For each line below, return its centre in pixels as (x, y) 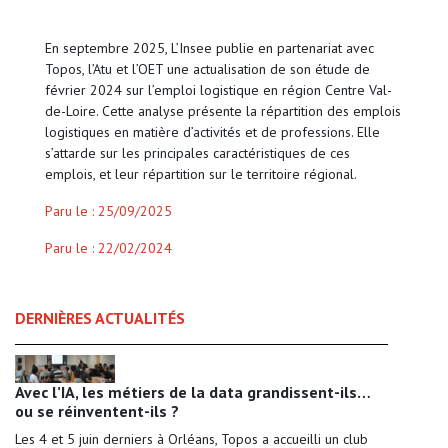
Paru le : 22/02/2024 (108, 248)
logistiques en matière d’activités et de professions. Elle (212, 132)
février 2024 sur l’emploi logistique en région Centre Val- (218, 90)
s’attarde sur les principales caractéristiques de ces (197, 153)
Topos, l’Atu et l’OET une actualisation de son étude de (207, 69)
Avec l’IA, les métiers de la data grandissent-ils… (192, 391)
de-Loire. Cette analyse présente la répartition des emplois (223, 111)
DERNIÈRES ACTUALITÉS (100, 318)
